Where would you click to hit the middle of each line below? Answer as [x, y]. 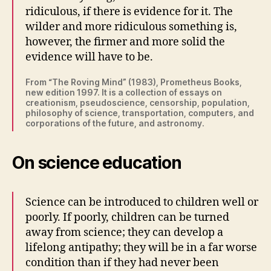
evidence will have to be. [89, 57]
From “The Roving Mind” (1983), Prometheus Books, [134, 82]
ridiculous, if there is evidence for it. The [129, 12]
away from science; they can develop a [124, 233]
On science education [97, 163]
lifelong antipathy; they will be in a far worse [141, 248]
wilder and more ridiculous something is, [131, 27]
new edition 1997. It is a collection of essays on [124, 93]
